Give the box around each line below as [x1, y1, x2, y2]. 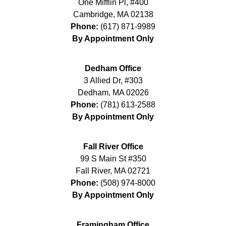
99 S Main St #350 [80, 154, 146, 163]
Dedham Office [85, 64, 141, 73]
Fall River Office [83, 142, 143, 151]
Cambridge [73, 10, 113, 19]
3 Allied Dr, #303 [83, 76, 143, 85]
